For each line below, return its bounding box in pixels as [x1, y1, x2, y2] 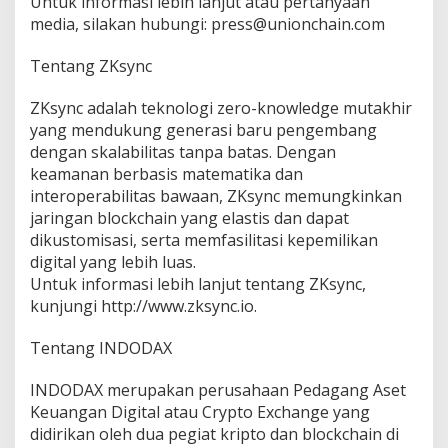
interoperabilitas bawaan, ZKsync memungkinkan [30, 185, 402, 208]
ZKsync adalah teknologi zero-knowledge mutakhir [30, 97, 412, 120]
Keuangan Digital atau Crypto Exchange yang [30, 401, 370, 424]
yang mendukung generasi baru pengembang [30, 119, 377, 142]
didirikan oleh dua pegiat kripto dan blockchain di [30, 423, 399, 446]
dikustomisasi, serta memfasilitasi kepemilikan [30, 229, 378, 252]
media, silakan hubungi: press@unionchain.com [30, 13, 385, 36]
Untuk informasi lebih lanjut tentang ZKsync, [30, 273, 366, 296]
